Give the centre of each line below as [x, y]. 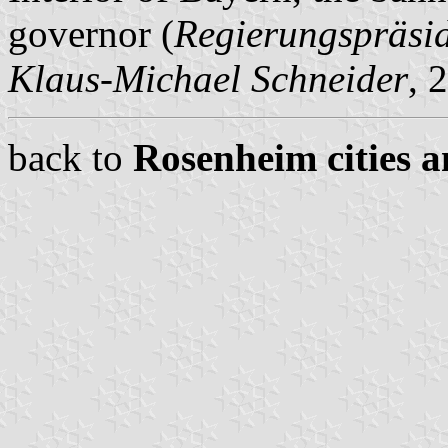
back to [70, 157]
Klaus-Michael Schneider [208, 78]
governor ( [91, 33]
